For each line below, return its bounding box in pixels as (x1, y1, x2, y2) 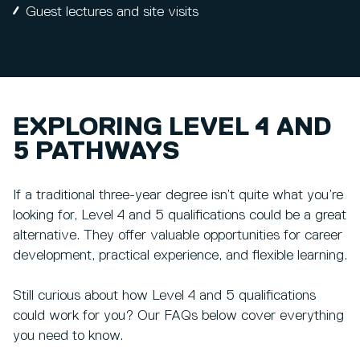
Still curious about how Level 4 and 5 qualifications (13, 288, 316, 303)
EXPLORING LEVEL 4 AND (13, 115, 331, 141)
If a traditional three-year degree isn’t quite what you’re (13, 187, 343, 202)
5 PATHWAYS (13, 139, 179, 166)
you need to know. (13, 328, 123, 343)
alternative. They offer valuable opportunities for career (13, 227, 342, 243)
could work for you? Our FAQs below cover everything (13, 308, 344, 323)
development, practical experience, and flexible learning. (13, 247, 347, 263)
